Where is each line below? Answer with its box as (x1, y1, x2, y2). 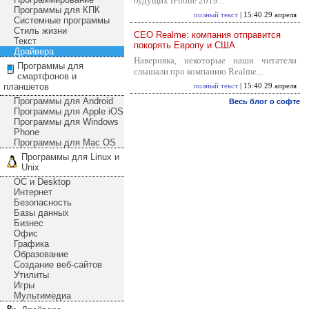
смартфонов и (17, 71, 77, 81)
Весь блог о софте (229, 97, 300, 106)
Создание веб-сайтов (14, 259, 102, 270)
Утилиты (14, 270, 49, 280)
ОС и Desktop (14, 177, 70, 187)
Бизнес (14, 218, 43, 228)
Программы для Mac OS (14, 137, 116, 148)
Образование (14, 249, 68, 259)
